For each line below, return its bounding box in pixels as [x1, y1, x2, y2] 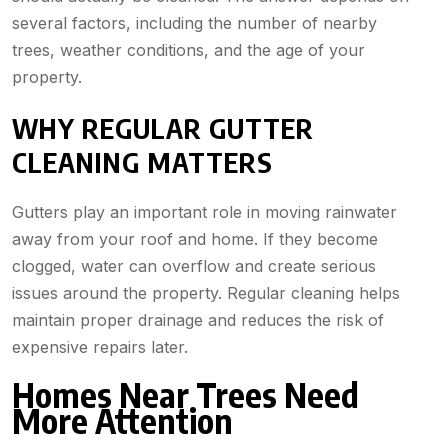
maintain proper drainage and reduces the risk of [12, 310, 384, 331]
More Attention [12, 399, 233, 442]
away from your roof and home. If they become [12, 229, 378, 250]
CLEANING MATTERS [12, 145, 273, 180]
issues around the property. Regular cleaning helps [12, 283, 400, 304]
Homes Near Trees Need [12, 373, 359, 416]
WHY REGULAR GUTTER [12, 111, 314, 146]
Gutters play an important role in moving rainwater [12, 202, 397, 223]
